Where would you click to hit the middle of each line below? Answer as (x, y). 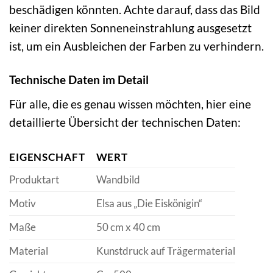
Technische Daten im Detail (79, 80)
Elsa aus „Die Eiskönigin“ (149, 203)
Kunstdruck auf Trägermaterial (165, 250)
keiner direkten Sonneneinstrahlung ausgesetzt (130, 28)
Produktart (34, 179)
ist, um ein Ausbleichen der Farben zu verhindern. (136, 46)
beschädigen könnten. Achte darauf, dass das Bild (135, 10)
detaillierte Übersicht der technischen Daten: (125, 122)
